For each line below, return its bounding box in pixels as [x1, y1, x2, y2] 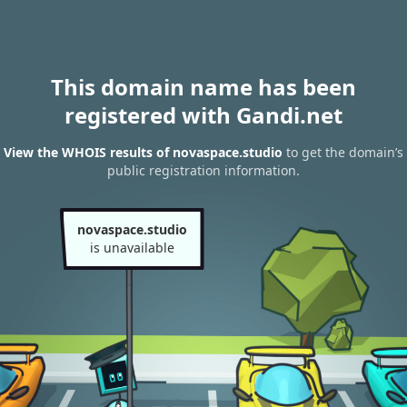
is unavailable [89, 239, 174, 256]
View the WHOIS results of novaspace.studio [4, 144, 283, 162]
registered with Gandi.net [65, 100, 342, 130]
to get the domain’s [283, 144, 403, 162]
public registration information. [107, 162, 300, 180]
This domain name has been [51, 72, 356, 102]
